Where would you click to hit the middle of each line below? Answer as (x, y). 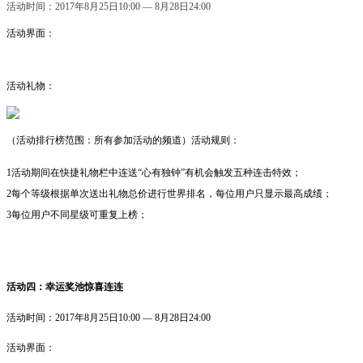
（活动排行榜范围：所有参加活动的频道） (99, 141)
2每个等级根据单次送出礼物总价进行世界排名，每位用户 (130, 194)
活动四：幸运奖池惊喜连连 (65, 287)
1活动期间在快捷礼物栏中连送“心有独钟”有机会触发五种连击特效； (154, 173)
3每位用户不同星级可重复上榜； (77, 215)
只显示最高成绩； (293, 194)
